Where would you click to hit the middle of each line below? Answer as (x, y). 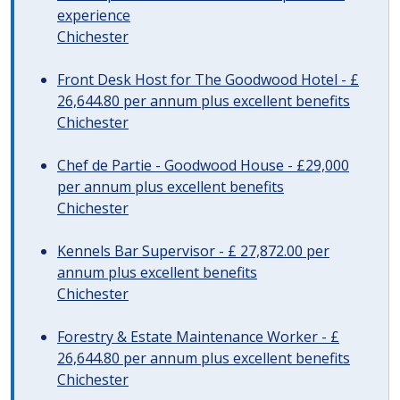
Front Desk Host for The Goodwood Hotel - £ (208, 79)
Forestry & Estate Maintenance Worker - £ (198, 337)
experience (94, 15)
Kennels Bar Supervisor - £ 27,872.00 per (193, 251)
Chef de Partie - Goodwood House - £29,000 (203, 165)
